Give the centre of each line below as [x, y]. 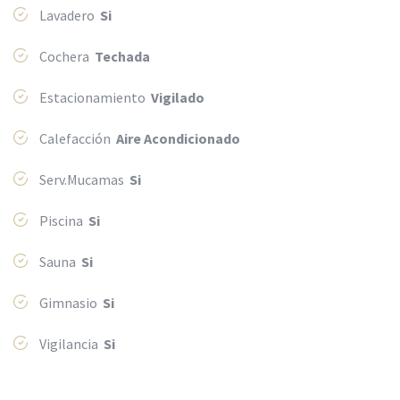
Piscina [62, 221]
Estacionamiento [94, 98]
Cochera [66, 57]
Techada [122, 57]
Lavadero [68, 16]
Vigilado [178, 98]
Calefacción [76, 139]
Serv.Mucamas [83, 180]
